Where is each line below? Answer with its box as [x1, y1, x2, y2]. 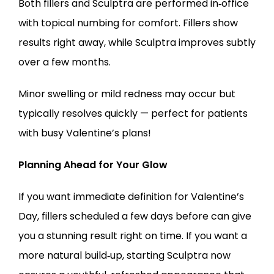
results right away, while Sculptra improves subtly [18, 35, 256, 50]
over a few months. [18, 55, 111, 69]
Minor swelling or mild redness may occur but [18, 87, 235, 101]
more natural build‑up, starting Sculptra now [18, 248, 231, 262]
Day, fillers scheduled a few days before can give [18, 209, 251, 223]
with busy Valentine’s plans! [18, 126, 151, 140]
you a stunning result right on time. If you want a [18, 229, 247, 243]
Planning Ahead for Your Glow [18, 158, 168, 172]
